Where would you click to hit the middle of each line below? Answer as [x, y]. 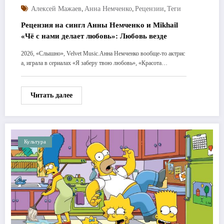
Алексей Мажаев [56, 8]
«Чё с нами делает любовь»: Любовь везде [94, 36]
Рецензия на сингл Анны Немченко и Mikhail [99, 25]
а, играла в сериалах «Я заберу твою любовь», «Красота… [94, 63]
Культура [35, 141]
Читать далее [51, 95]
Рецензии [149, 8]
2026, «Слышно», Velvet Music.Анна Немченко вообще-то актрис [103, 53]
